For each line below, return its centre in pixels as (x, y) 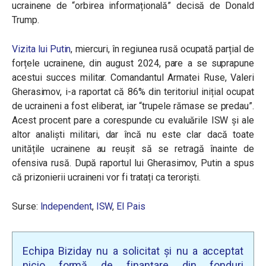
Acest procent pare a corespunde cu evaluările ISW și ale (133, 121)
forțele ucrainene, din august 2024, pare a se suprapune (133, 64)
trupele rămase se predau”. (198, 106)
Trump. (26, 20)
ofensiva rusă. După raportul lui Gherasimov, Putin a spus (133, 163)
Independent (66, 207)
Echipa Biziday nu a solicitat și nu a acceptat (133, 251)
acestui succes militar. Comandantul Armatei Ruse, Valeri (133, 78)
